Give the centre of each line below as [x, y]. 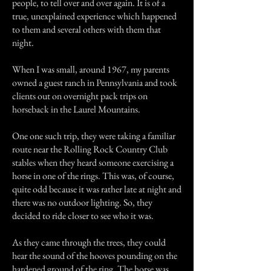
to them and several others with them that [87, 29]
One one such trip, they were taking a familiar [94, 136]
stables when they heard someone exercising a [93, 162]
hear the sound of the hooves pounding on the [95, 256]
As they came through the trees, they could [89, 242]
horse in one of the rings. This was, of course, [93, 176]
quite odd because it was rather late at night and [97, 189]
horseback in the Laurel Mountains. [76, 109]
